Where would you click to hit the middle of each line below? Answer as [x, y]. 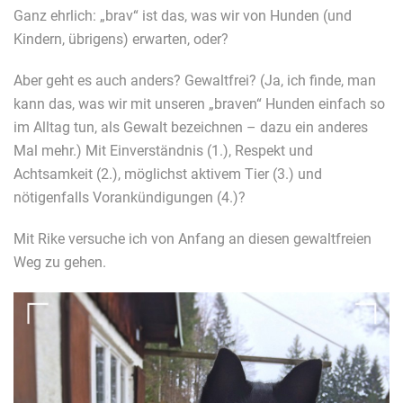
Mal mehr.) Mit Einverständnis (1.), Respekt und [163, 150]
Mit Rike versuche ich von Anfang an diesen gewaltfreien [193, 238]
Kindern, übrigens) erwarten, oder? [121, 39]
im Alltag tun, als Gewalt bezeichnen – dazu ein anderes [191, 127]
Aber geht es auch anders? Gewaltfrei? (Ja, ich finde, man [195, 80]
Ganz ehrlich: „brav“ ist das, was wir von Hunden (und [183, 15]
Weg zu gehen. [60, 262]
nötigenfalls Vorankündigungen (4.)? [133, 197]
